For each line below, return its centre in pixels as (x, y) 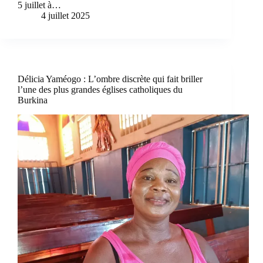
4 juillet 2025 (65, 16)
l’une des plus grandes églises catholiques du (100, 90)
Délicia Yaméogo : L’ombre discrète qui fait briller (110, 79)
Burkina (33, 100)
